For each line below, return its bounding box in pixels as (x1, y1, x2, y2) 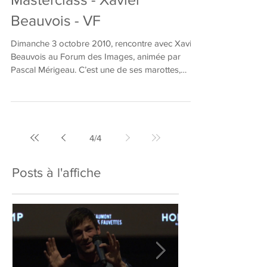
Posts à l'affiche (12, 180, 101, 194)
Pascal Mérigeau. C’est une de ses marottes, (11, 79, 181, 89)
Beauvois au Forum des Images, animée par (11, 66, 181, 76)
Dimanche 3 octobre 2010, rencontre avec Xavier (11, 52, 199, 63)
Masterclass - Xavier (11, 5, 141, 22)
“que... (11, 92, 35, 102)
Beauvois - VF (11, 26, 101, 43)
